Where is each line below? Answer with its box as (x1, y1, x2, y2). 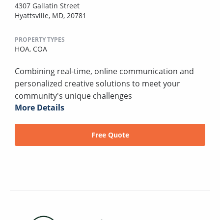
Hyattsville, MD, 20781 (15, 11, 86, 21)
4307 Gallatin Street (15, 1, 80, 11)
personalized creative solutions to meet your (15, 78, 180, 89)
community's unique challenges (15, 90, 132, 102)
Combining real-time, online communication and (15, 66, 194, 77)
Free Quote (91, 130, 129, 140)
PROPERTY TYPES (15, 35, 65, 44)
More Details (15, 102, 64, 113)
